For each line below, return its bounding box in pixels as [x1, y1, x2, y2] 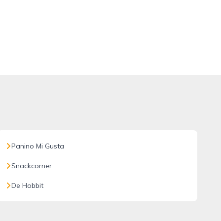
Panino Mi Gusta [11, 142, 64, 150]
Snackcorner [11, 161, 52, 170]
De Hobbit [11, 181, 43, 190]
